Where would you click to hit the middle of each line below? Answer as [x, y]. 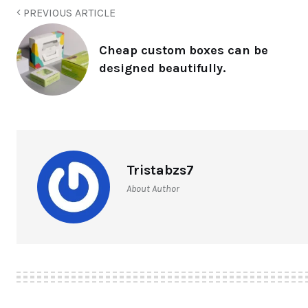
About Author [153, 188]
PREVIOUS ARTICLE [68, 12]
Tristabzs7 [160, 170]
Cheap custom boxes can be [184, 51]
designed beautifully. [162, 68]
